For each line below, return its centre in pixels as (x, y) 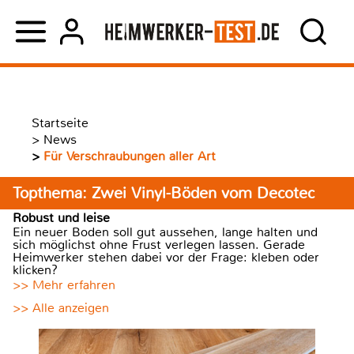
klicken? (35, 270)
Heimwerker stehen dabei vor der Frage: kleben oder (166, 257)
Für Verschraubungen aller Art (130, 156)
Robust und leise (61, 218)
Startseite (60, 123)
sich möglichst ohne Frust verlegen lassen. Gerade (159, 245)
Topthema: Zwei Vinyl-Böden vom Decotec (164, 193)
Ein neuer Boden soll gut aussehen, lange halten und (165, 232)
